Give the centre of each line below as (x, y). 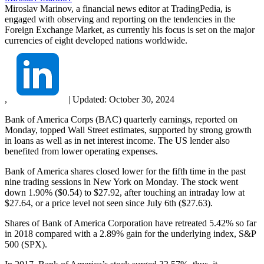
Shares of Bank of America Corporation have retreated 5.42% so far (131, 223)
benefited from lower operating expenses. (81, 151)
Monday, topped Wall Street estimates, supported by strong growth (128, 130)
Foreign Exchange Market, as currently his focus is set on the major (130, 29)
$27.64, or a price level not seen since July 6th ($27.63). (109, 203)
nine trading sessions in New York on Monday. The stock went (121, 181)
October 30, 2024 (142, 99)
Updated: (90, 99)
